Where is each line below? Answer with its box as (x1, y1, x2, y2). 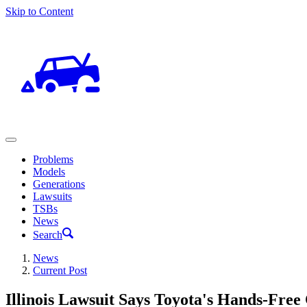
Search (33, 229, 62, 241)
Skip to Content (5, 5, 73, 17)
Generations (33, 178, 85, 190)
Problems (33, 153, 73, 165)
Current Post (33, 265, 87, 276)
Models (33, 166, 65, 177)
